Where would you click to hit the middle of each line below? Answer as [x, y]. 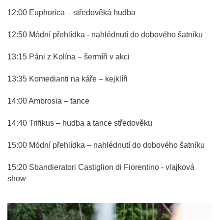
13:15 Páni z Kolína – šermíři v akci [69, 56]
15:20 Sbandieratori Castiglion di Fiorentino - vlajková [101, 167]
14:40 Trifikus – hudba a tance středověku [80, 123]
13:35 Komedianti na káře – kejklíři [68, 79]
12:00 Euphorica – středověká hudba [71, 12]
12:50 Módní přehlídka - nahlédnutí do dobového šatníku [105, 34]
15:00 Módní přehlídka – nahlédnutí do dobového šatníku [106, 145]
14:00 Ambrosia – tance [48, 101]
